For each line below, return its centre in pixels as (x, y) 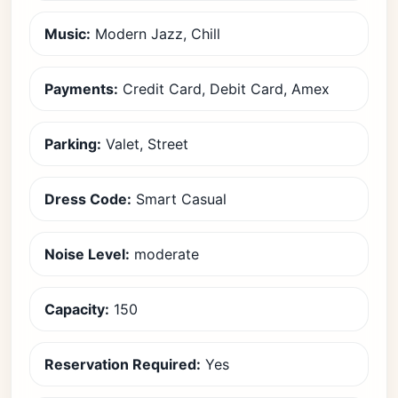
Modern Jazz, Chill (155, 34)
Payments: (81, 89)
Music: (68, 34)
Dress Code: (88, 199)
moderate (164, 254)
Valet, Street (145, 144)
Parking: (73, 144)
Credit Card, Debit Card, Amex (224, 89)
